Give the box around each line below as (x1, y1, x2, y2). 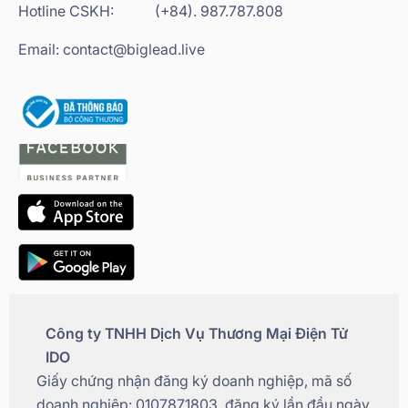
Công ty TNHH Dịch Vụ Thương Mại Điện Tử (46, 323, 348, 342)
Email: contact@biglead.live (18, 39, 205, 58)
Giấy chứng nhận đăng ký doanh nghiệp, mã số (36, 371, 352, 390)
